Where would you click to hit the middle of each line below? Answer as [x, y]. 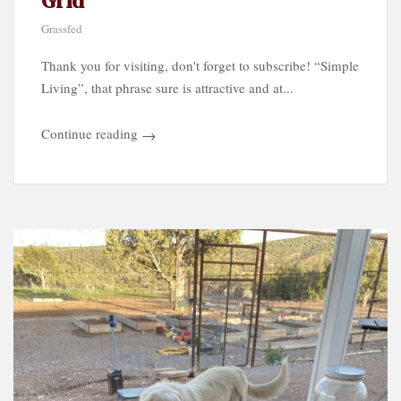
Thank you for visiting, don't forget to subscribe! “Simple [200, 66]
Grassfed [62, 29]
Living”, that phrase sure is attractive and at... [167, 88]
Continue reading [90, 134]
